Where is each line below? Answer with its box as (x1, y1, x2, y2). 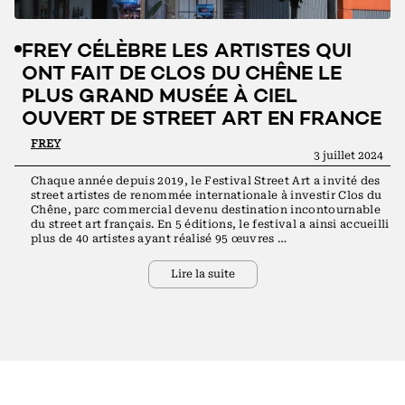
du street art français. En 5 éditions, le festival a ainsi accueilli (31, 218, 390, 231)
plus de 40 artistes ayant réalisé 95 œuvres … (31, 232, 287, 245)
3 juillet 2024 (314, 149, 383, 162)
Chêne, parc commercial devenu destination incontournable (31, 203, 381, 216)
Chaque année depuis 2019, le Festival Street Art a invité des (31, 174, 381, 187)
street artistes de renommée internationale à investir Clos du (31, 189, 382, 202)
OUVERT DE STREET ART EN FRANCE (22, 109, 381, 130)
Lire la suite (170, 268, 235, 280)
